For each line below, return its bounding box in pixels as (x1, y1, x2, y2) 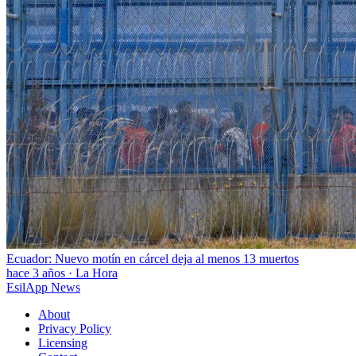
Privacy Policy (38, 321, 111, 335)
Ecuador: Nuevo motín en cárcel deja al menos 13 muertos (6, 251, 299, 265)
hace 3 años (6, 265, 65, 280)
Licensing (38, 335, 87, 350)
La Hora (75, 265, 118, 280)
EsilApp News (6, 280, 80, 294)
